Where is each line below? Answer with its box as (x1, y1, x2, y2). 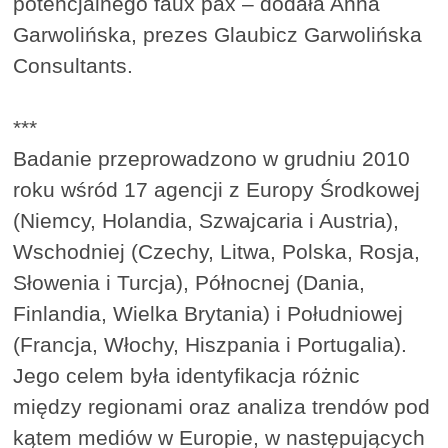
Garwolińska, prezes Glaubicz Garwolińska (13, 23, 423, 47)
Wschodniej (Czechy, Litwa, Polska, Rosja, (13, 240, 421, 264)
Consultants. (13, 54, 134, 78)
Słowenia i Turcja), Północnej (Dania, (13, 271, 366, 295)
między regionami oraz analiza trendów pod (13, 395, 431, 419)
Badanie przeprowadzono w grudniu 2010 (13, 147, 411, 171)
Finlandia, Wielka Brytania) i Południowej (13, 302, 404, 326)
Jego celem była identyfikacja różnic (13, 364, 361, 388)
